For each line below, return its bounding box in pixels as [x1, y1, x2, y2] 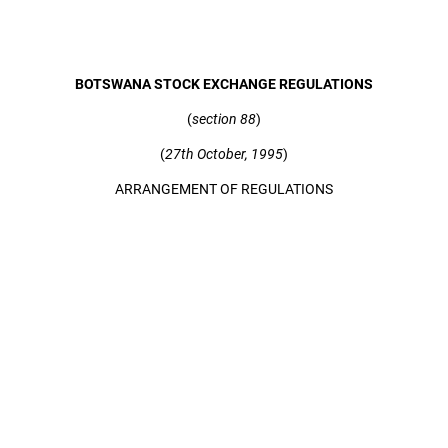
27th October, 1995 [165, 146, 283, 163]
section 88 [192, 111, 256, 128]
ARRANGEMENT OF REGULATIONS [115, 181, 333, 198]
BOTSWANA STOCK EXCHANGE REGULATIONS [75, 76, 373, 93]
